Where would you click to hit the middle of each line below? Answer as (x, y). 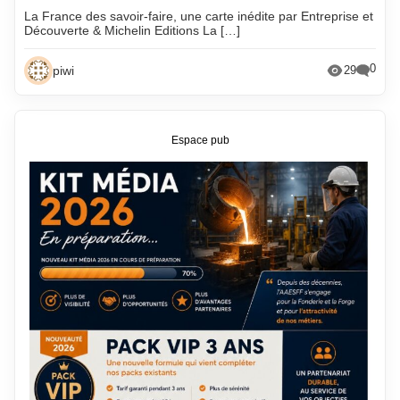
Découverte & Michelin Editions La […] (133, 30)
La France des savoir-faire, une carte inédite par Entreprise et (199, 16)
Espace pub (200, 141)
